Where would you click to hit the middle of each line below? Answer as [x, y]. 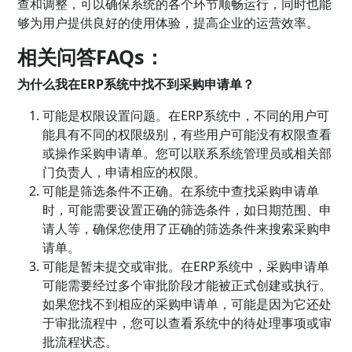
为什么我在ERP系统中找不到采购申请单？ [136, 84]
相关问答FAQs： [91, 57]
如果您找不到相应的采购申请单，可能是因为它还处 [187, 304]
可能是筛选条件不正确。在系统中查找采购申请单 [181, 191]
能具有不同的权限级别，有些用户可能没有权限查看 [187, 134]
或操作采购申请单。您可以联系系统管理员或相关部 [187, 153]
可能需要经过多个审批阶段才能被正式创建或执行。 [187, 285]
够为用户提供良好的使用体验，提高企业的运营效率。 [169, 23]
